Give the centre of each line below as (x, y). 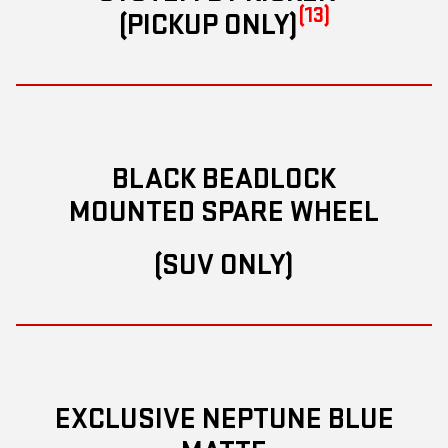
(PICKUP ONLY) (208, 24)
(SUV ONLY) (224, 264)
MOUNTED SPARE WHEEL (224, 211)
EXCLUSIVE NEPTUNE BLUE (224, 418)
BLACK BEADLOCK (224, 178)
